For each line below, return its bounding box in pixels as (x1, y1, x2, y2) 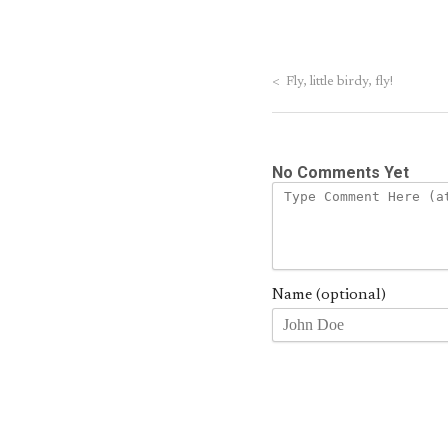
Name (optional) (272, 287, 386, 304)
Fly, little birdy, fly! (280, 75, 393, 90)
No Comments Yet (272, 163, 409, 183)
